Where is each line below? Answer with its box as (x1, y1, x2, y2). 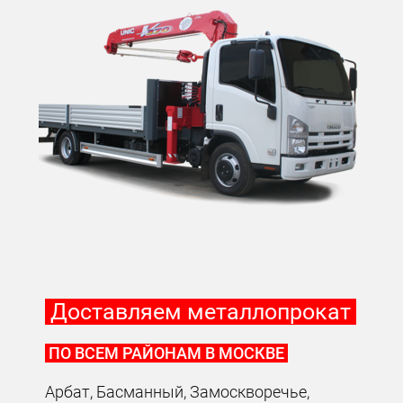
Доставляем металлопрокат (45, 298, 357, 325)
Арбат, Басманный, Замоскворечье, (45, 381, 310, 401)
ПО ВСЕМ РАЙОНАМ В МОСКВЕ (45, 343, 289, 363)
